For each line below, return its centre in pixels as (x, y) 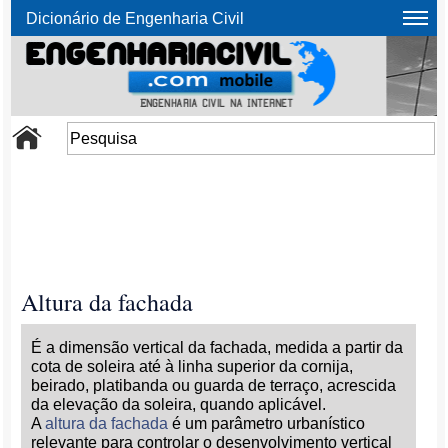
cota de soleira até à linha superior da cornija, (192, 366)
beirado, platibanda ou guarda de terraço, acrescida (214, 385)
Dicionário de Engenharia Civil (135, 18)
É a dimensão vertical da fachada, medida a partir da (217, 347)
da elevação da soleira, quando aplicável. (179, 404)
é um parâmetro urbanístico (267, 423)
